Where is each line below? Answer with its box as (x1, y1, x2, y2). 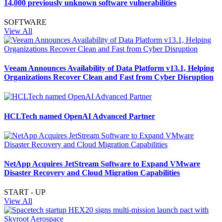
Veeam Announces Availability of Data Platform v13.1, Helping (4, 64, 214, 73)
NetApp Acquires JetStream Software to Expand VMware (4, 160, 200, 168)
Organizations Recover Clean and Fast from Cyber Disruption (4, 73, 214, 82)
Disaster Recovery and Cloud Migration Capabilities (4, 168, 180, 177)
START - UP (4, 188, 46, 197)
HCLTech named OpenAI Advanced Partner (4, 111, 155, 120)
